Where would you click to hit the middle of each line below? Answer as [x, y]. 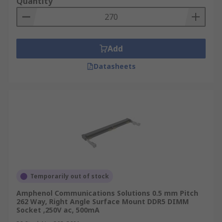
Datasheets [114, 66]
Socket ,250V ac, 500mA [58, 210]
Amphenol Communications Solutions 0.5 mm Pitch [107, 193]
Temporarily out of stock [70, 176]
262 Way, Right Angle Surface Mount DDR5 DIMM [103, 201]
